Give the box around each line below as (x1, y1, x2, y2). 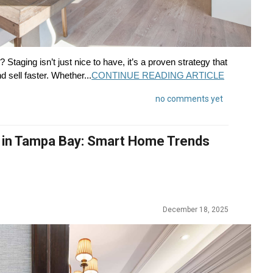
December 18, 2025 (163, 205, 229, 214)
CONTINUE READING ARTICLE (91, 70, 224, 80)
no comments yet (155, 93, 223, 104)
